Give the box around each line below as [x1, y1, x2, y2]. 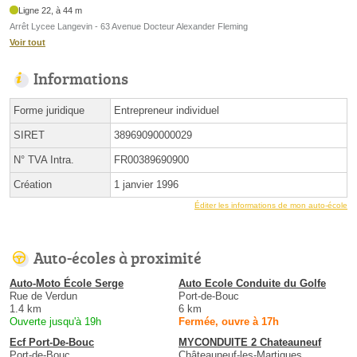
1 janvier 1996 [114, 178, 178, 190]
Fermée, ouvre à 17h [178, 315, 279, 328]
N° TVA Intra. [14, 153, 74, 166]
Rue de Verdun [10, 289, 77, 302]
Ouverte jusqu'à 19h [10, 315, 101, 328]
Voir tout [10, 37, 45, 47]
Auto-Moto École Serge [10, 277, 124, 289]
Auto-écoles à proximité [33, 245, 202, 269]
